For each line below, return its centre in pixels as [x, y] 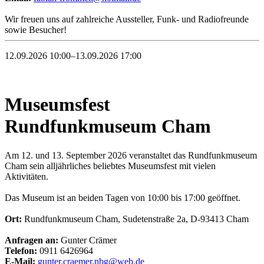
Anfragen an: [32, 240]
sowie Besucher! [36, 29]
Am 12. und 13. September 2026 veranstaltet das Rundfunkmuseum [131, 155]
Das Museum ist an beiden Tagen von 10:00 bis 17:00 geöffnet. [123, 197]
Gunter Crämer [88, 240]
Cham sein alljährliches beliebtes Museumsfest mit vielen [110, 166]
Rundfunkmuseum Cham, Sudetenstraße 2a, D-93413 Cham [135, 219]
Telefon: [21, 250]
